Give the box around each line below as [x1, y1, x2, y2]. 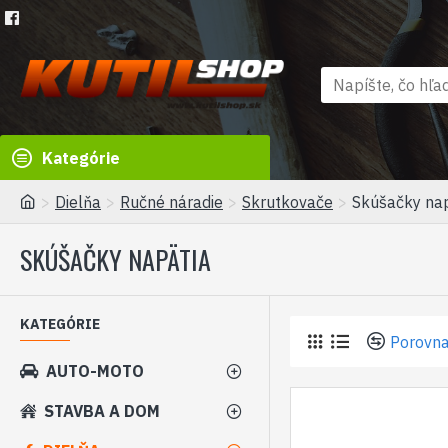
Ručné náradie [120, 192, 223, 212]
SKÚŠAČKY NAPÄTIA [20, 240, 211, 279]
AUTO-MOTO [46, 361, 144, 381]
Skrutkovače [242, 192, 333, 212]
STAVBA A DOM [44, 401, 160, 421]
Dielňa [55, 192, 101, 212]
